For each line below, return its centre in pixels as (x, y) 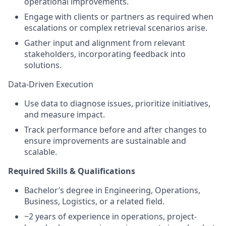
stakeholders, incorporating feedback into (105, 54)
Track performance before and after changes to (116, 130)
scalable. (41, 152)
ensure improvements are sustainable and (105, 141)
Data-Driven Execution (51, 84)
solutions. (43, 65)
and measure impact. (65, 115)
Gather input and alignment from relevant (105, 43)
